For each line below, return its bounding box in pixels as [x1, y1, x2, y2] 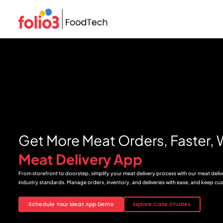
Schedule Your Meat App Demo [28, 200, 113, 208]
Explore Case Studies [133, 200, 191, 208]
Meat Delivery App [18, 150, 142, 168]
